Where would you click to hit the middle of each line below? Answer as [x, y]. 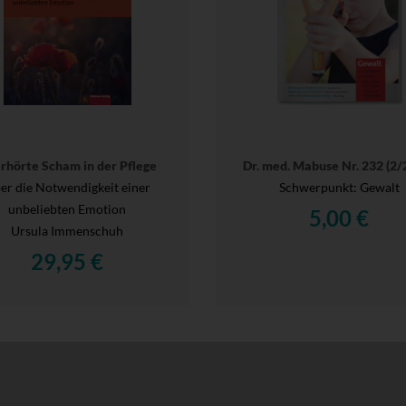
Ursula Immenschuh [67, 230]
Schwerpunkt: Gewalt [339, 187]
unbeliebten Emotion [67, 208]
